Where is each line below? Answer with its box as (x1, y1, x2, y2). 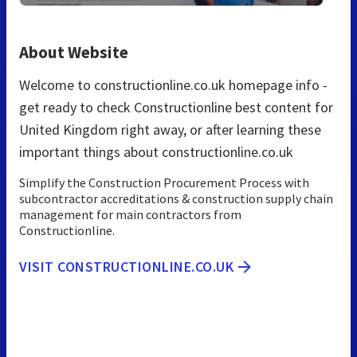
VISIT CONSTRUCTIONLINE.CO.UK (19, 257, 233, 276)
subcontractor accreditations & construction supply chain (19, 190, 333, 206)
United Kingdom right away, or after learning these (19, 120, 321, 139)
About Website (19, 41, 128, 63)
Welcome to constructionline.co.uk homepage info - (19, 75, 328, 94)
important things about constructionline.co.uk (19, 142, 293, 161)
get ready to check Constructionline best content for (19, 97, 333, 116)
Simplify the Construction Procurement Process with (19, 174, 309, 190)
